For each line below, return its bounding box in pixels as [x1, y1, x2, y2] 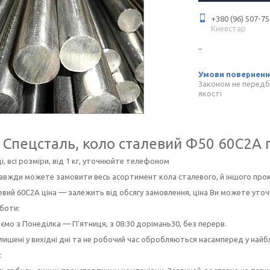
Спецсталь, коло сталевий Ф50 [2, 136, 215, 152]
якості [198, 89, 222, 98]
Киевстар [211, 24, 246, 33]
